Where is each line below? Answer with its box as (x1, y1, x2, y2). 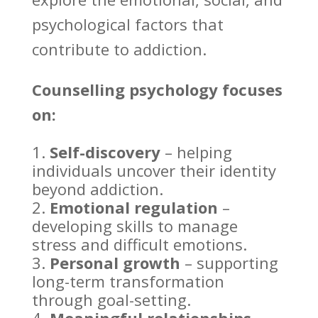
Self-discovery (49, 141, 160, 163)
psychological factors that (31, 13, 224, 35)
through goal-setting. (31, 289, 191, 311)
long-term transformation (31, 270, 224, 292)
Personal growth (49, 252, 180, 274)
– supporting (180, 252, 278, 274)
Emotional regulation (49, 197, 218, 219)
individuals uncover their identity (31, 160, 276, 182)
